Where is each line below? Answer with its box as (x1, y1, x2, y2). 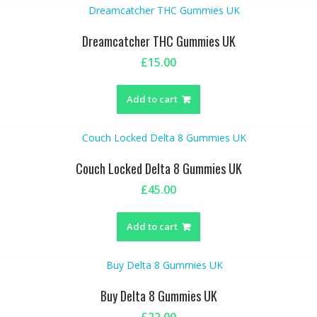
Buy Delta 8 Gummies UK (100, 286, 217, 305)
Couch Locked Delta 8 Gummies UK (75, 158, 242, 178)
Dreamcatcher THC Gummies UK (81, 31, 236, 50)
